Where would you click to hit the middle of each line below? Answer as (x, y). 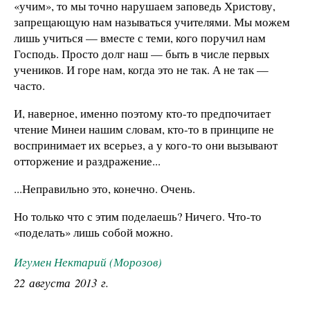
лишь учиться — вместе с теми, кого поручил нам (140, 38)
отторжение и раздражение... (87, 161)
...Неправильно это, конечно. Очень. (104, 188)
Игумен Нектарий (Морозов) (88, 262)
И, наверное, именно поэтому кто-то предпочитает (142, 113)
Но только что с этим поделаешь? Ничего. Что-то (138, 216)
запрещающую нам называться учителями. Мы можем (152, 22)
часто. (29, 86)
